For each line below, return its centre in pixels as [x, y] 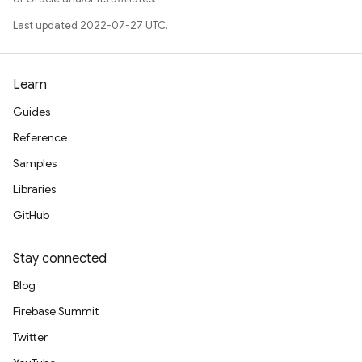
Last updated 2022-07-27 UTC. [90, 26]
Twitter [30, 337]
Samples [35, 164]
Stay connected [60, 259]
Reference [40, 138]
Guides [32, 112]
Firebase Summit [56, 311]
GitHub [31, 215]
